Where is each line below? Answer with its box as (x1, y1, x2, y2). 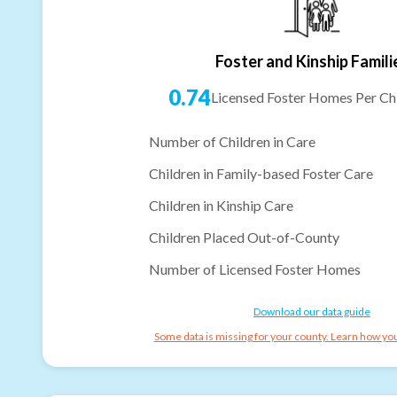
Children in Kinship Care (149, 196, 293, 214)
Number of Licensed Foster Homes (149, 260, 361, 277)
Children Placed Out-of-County (149, 228, 339, 245)
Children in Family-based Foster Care (149, 164, 373, 182)
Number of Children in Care (149, 132, 315, 150)
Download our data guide (253, 304, 370, 318)
